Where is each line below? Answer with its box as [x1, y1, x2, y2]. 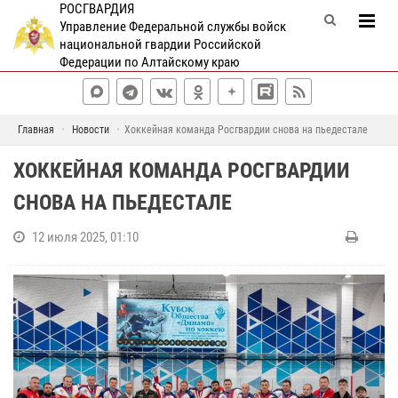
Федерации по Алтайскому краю [59, 54, 240, 70]
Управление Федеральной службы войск [59, 19, 286, 35]
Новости [71, 123, 109, 136]
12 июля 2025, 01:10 [32, 229, 139, 245]
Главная [17, 123, 54, 136]
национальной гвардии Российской [59, 36, 261, 52]
